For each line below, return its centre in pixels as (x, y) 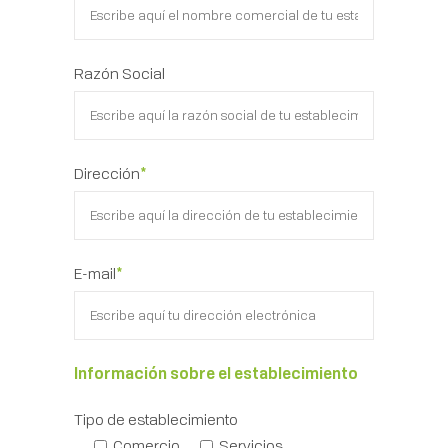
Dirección (107, 173)
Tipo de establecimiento (156, 419)
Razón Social (119, 73)
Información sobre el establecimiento (216, 373)
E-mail (95, 273)
